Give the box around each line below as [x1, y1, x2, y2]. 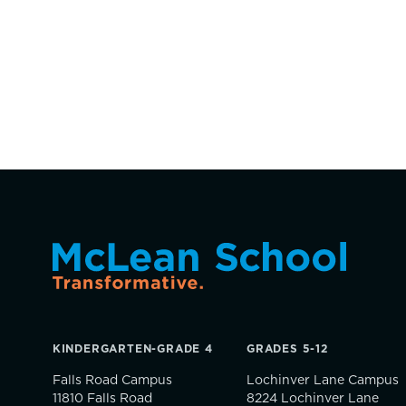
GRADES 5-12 [246, 341, 328, 357]
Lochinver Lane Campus [246, 371, 399, 390]
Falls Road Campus [52, 371, 179, 390]
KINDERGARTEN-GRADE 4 [52, 341, 213, 357]
